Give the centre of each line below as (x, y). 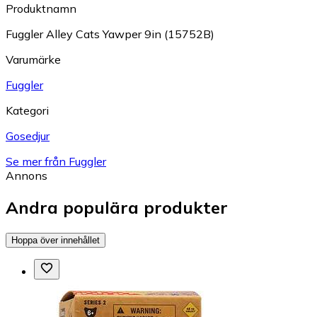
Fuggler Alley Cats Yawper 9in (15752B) (110, 34)
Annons (27, 175)
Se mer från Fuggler (56, 161)
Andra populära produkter (117, 207)
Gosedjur (28, 136)
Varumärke (33, 59)
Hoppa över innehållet (56, 240)
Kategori (27, 110)
